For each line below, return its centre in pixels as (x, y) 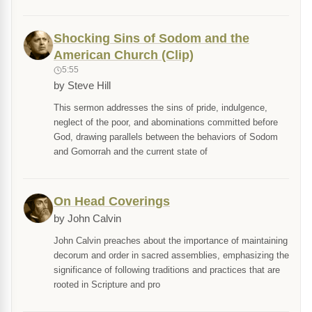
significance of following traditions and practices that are (167, 270)
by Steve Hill (82, 86)
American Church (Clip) (124, 55)
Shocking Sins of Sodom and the (151, 39)
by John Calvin (87, 219)
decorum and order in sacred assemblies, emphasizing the (171, 256)
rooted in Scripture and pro (107, 285)
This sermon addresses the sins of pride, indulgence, (161, 108)
